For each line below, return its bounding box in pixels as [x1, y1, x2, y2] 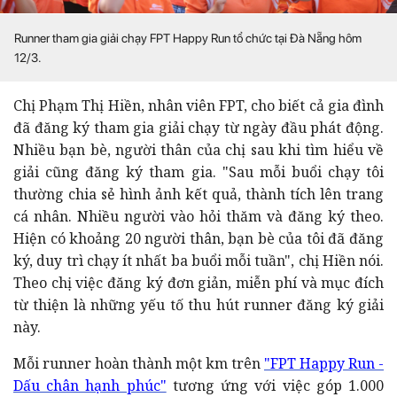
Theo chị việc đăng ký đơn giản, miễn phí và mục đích [13, 272, 384, 292]
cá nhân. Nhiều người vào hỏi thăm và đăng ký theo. [13, 206, 384, 226]
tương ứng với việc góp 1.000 [166, 375, 385, 395]
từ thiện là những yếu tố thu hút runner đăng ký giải [13, 294, 384, 315]
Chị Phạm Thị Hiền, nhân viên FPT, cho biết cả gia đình [13, 95, 384, 115]
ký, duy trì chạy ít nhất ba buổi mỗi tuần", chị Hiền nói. [13, 250, 384, 270]
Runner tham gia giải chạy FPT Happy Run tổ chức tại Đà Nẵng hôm [14, 30, 362, 45]
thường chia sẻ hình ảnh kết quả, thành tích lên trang [13, 183, 384, 204]
